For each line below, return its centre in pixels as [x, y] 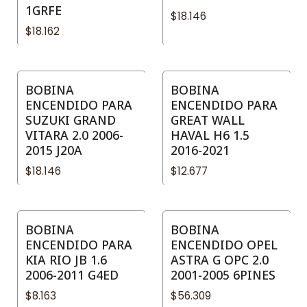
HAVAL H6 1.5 [210, 135]
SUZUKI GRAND [71, 120]
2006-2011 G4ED [72, 275]
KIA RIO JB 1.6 [66, 260]
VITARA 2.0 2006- [74, 135]
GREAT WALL [208, 120]
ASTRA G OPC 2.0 [220, 260]
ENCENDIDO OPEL [224, 245]
